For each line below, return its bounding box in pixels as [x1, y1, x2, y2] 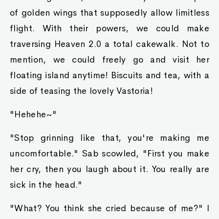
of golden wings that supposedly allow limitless [10, 7, 209, 18]
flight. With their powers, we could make [10, 23, 209, 34]
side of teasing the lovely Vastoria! [10, 86, 153, 96]
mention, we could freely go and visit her [10, 54, 209, 65]
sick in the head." [10, 179, 83, 190]
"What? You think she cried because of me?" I [10, 203, 209, 214]
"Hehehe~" [10, 109, 57, 120]
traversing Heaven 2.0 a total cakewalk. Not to [10, 39, 209, 49]
